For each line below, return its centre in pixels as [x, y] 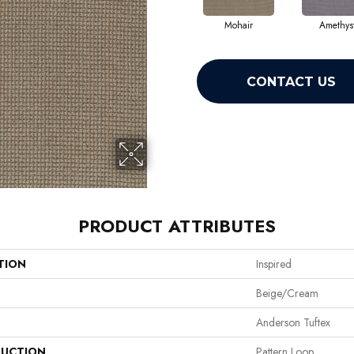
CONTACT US [291, 81]
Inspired [274, 264]
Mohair [238, 26]
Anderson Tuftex [293, 323]
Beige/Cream [287, 294]
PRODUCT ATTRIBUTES [177, 226]
